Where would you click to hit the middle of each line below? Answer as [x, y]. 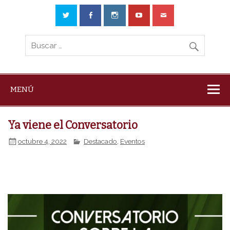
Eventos [133, 141]
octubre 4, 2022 [43, 141]
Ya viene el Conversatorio [73, 125]
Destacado [101, 141]
